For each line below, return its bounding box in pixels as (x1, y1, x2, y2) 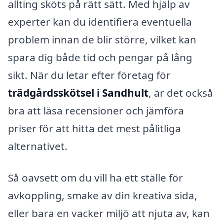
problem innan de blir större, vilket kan (8, 33, 196, 47)
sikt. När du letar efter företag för (8, 68, 171, 82)
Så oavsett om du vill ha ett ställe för (8, 171, 183, 185)
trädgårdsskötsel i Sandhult (8, 86, 148, 100)
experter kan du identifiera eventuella (8, 15, 192, 29)
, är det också (148, 86, 213, 100)
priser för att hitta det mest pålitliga (8, 121, 181, 136)
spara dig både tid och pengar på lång (8, 50, 192, 65)
